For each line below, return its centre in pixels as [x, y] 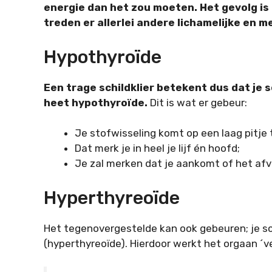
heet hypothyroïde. [97, 102]
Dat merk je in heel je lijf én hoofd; [157, 148]
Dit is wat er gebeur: [199, 102]
